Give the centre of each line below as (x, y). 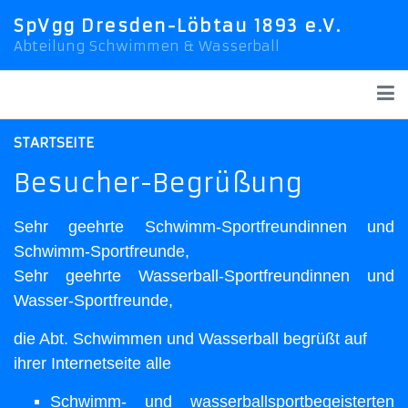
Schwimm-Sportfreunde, (102, 251)
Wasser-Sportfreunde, (93, 300)
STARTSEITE (54, 142)
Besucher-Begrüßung (158, 183)
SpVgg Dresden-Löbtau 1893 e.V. (177, 26)
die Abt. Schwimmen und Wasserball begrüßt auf (190, 338)
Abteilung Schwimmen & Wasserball (147, 46)
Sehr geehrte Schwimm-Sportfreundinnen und (204, 226)
